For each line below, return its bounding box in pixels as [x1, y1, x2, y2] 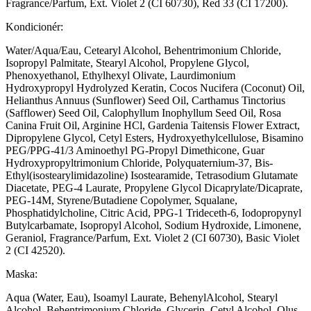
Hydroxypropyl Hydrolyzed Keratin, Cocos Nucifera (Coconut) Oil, [6, 81, 305, 94]
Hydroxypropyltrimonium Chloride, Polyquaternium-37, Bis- [6, 156, 273, 169]
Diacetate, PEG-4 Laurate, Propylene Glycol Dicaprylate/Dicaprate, [6, 181, 303, 194]
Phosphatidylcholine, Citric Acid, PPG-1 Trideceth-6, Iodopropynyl [6, 206, 301, 219]
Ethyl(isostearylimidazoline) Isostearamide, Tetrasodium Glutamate [6, 169, 298, 181]
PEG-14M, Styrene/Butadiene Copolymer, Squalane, [6, 194, 237, 206]
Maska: [6, 267, 37, 280]
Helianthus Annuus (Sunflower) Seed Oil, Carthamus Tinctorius [6, 94, 285, 106]
